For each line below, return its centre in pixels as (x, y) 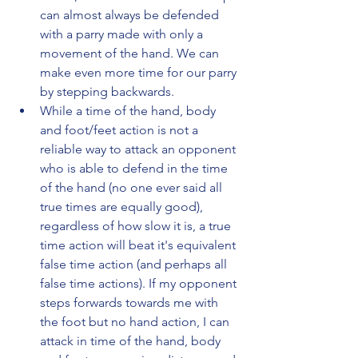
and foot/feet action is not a (121, 129)
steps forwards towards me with (131, 302)
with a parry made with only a (123, 34)
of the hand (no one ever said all (133, 187)
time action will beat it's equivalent (139, 245)
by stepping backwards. (107, 91)
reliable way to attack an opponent (139, 149)
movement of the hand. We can (131, 53)
